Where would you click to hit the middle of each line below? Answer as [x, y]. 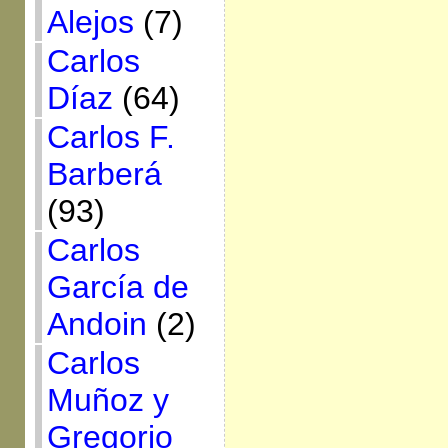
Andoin [96, 324]
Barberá [104, 174]
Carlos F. [110, 137]
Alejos [90, 22]
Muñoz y [107, 400]
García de [117, 287]
